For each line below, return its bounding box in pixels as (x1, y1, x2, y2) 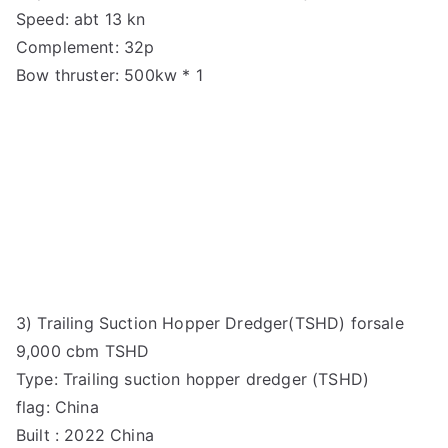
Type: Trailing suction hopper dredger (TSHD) (16, 368, 370, 389)
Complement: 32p (16, 36, 155, 57)
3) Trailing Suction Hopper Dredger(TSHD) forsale (16, 312, 404, 333)
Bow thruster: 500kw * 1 (16, 64, 203, 85)
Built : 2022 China (16, 424, 154, 445)
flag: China (16, 396, 99, 417)
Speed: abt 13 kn (16, 8, 146, 29)
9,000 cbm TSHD (16, 340, 150, 361)
